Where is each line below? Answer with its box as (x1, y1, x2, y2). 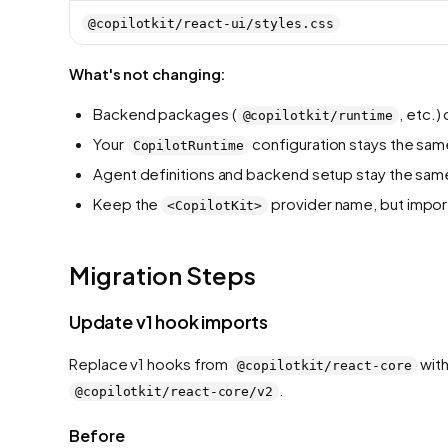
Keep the (93, 193, 162, 213)
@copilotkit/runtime (242, 107, 394, 123)
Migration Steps (69, 259, 256, 290)
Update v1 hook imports (69, 309, 269, 333)
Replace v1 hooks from (69, 353, 232, 373)
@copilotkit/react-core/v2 (75, 383, 273, 399)
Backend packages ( (93, 103, 237, 123)
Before (69, 424, 125, 446)
